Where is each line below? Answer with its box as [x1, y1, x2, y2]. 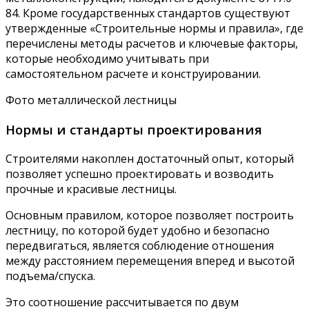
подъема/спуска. [6, 268, 95, 283]
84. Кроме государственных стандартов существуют [6, 6, 290, 21]
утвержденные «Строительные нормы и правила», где [6, 21, 303, 37]
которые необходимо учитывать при [6, 51, 209, 67]
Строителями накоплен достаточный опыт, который [6, 150, 294, 166]
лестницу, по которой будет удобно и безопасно [6, 222, 270, 238]
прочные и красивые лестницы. [6, 181, 177, 197]
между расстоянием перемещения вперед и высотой [6, 252, 295, 268]
